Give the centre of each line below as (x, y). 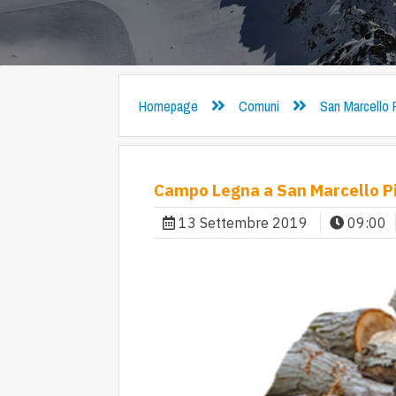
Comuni (259, 106)
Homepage (168, 106)
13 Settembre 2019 (243, 223)
